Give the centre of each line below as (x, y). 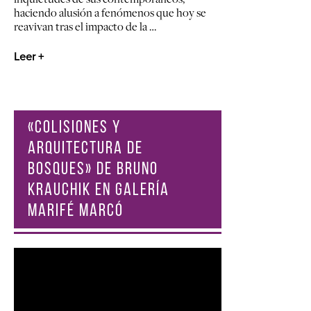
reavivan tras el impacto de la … (85, 26)
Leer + (29, 57)
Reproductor (41, 254)
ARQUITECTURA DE (85, 149)
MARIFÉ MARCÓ (76, 212)
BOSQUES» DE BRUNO (93, 170)
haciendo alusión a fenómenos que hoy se (110, 12)
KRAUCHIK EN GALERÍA (99, 191)
